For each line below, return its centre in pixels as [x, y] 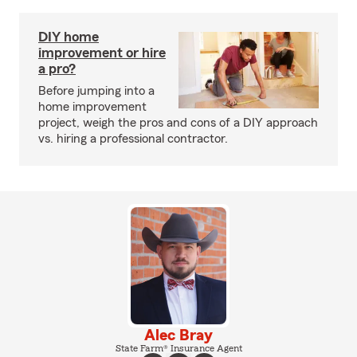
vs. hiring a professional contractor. [133, 139]
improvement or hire [102, 53]
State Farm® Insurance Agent [178, 348]
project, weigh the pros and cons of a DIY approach [178, 123]
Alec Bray [178, 335]
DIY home [69, 37]
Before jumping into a [96, 91]
